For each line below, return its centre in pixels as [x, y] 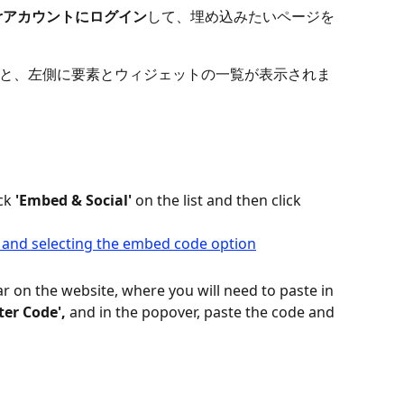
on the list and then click [220, 201]
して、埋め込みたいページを [241, 17]
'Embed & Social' [73, 201]
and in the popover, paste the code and [202, 312]
